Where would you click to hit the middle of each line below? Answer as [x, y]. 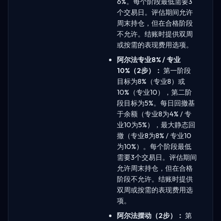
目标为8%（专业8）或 [151, 81]
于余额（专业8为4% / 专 [154, 114]
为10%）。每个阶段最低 [154, 146]
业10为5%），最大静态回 [156, 125]
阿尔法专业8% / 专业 [149, 59]
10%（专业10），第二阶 [154, 92]
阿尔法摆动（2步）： [150, 215]
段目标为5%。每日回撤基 [156, 103]
